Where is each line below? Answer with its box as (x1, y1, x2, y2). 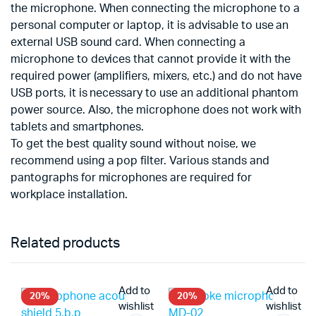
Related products (11, 236, 120, 251)
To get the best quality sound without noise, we (11, 138, 256, 150)
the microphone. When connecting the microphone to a (11, 3, 300, 15)
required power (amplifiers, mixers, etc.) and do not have (11, 71, 303, 83)
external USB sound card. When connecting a (11, 37, 245, 49)
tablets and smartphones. (11, 121, 145, 133)
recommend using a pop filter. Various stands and (11, 155, 269, 167)
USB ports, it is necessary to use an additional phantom (11, 87, 299, 99)
